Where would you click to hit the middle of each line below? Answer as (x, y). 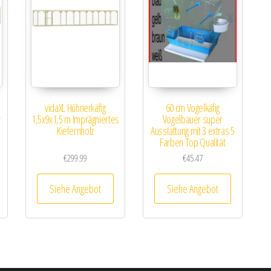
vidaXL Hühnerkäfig (75, 108)
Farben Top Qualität (193, 142)
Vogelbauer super (192, 119)
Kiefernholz (75, 131)
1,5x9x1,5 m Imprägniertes (75, 119)
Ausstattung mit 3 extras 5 (192, 131)
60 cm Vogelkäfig (192, 108)
